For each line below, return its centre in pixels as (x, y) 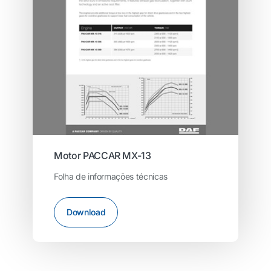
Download (86, 212)
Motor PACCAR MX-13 (103, 155)
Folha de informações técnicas (111, 176)
